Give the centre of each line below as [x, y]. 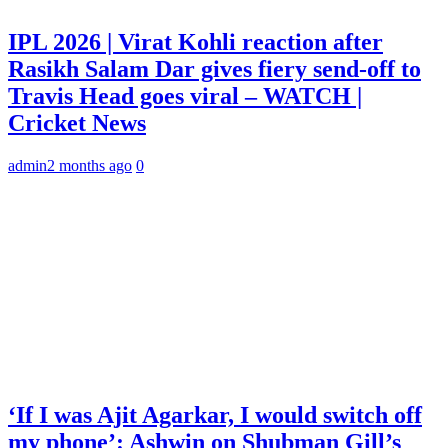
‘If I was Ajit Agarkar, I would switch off [215, 414]
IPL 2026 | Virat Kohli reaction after [195, 42]
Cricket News [77, 123]
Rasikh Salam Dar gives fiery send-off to [214, 69]
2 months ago [89, 166]
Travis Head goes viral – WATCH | [185, 96]
